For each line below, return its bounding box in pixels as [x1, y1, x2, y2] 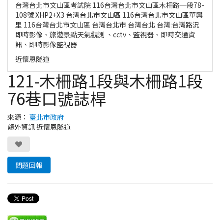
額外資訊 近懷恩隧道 [7, 121, 71, 132]
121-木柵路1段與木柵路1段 [7, 68, 203, 92]
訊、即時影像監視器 [15, 39, 77, 49]
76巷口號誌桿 [7, 86, 106, 110]
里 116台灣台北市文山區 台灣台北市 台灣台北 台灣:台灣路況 [15, 19, 199, 29]
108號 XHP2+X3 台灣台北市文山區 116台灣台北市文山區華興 [15, 9, 203, 20]
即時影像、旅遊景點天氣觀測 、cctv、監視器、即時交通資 [15, 29, 195, 39]
